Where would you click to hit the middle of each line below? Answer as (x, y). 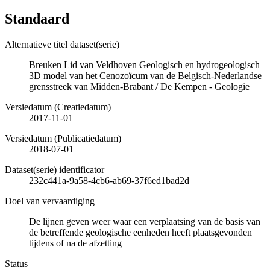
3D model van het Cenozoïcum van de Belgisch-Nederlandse (145, 75)
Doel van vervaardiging (50, 201)
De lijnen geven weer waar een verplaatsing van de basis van (145, 221)
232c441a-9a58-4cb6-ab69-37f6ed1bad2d (109, 180)
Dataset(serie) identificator (55, 169)
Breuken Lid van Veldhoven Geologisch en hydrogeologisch (144, 64)
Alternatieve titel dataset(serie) (62, 44)
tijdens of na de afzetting (75, 243)
